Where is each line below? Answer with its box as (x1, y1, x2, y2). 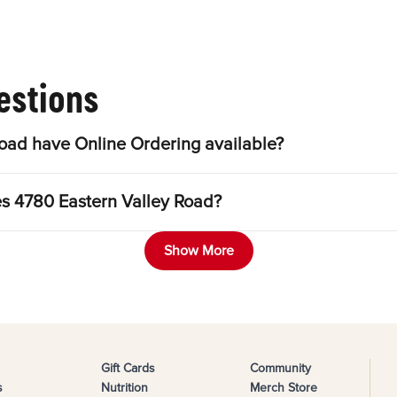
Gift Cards (100, 361, 155, 377)
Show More (163, 242, 234, 261)
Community (249, 361, 311, 377)
